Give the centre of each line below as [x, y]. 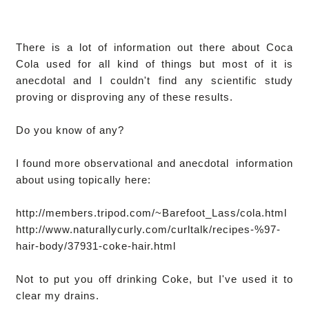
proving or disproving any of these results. [125, 97]
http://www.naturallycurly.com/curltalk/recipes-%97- [149, 229]
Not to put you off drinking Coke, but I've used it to [154, 279]
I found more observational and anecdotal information [154, 163]
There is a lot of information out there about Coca [154, 47]
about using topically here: [84, 179]
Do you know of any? [70, 130]
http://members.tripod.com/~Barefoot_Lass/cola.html [152, 212]
